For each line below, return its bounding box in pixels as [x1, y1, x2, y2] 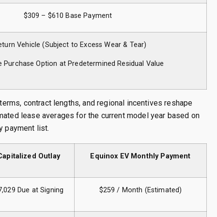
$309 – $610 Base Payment [23, 12, 112, 20]
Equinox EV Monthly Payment [90, 152, 191, 161]
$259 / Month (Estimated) [99, 186, 182, 195]
